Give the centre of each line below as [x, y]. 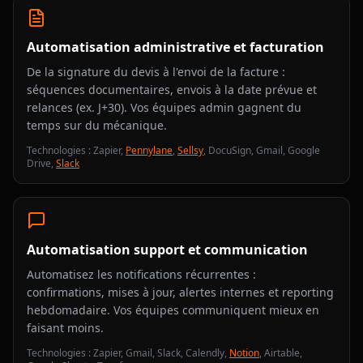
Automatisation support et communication [167, 250]
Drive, [40, 163]
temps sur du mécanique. [97, 125]
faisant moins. [65, 328]
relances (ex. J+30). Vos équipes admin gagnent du [164, 107]
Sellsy [190, 150]
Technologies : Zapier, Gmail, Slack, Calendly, [127, 353]
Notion [244, 353]
